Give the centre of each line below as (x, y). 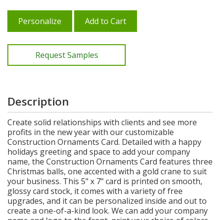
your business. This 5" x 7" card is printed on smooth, (105, 181)
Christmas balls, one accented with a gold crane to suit (107, 171)
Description (38, 101)
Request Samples (67, 55)
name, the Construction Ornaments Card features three (110, 161)
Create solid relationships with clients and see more (102, 122)
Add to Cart (106, 21)
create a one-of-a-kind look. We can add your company (108, 210)
